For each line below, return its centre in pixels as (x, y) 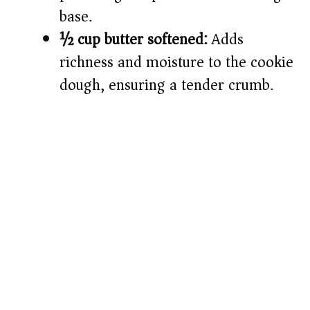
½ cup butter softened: (134, 40)
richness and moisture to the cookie (176, 63)
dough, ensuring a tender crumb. (166, 85)
